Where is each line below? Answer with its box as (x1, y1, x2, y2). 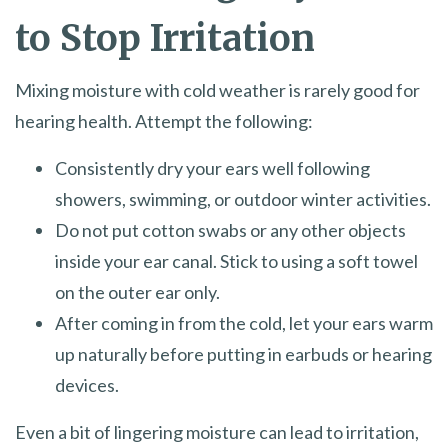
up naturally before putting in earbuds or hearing (55, 343, 432, 366)
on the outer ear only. (55, 281, 220, 304)
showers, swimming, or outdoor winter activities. (55, 188, 431, 211)
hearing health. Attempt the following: (15, 110, 313, 133)
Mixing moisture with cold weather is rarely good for (15, 79, 420, 102)
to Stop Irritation (15, 16, 315, 62)
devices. (55, 374, 119, 397)
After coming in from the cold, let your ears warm (55, 312, 433, 335)
